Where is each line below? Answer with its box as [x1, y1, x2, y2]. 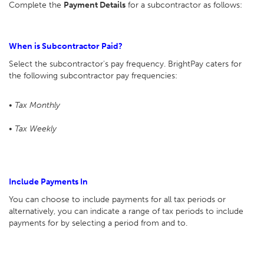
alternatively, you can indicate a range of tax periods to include [9, 206, 243, 216]
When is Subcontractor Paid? [9, 41, 123, 51]
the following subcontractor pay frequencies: [9, 71, 177, 81]
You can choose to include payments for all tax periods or [9, 194, 226, 204]
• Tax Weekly [9, 124, 57, 134]
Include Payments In [9, 177, 88, 187]
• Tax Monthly [9, 100, 62, 110]
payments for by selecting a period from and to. [9, 218, 187, 228]
